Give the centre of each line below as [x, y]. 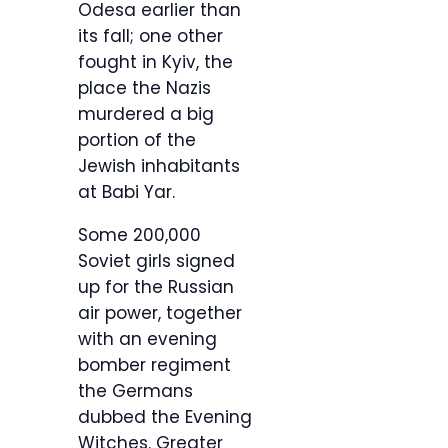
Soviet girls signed [156, 261]
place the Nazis [144, 88]
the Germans [135, 391]
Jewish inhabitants [159, 166]
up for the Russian [156, 287]
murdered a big [146, 114]
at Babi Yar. [126, 192]
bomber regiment [154, 365]
